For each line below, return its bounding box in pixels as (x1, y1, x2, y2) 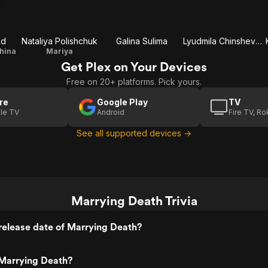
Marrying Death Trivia (71, 193, 197, 208)
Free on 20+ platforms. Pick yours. (66, 77, 202, 87)
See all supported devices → (77, 128, 191, 138)
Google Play (97, 97, 148, 107)
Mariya (45, 47, 73, 56)
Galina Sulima (116, 36, 167, 46)
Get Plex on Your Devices (61, 59, 207, 74)
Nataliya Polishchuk (21, 36, 98, 46)
